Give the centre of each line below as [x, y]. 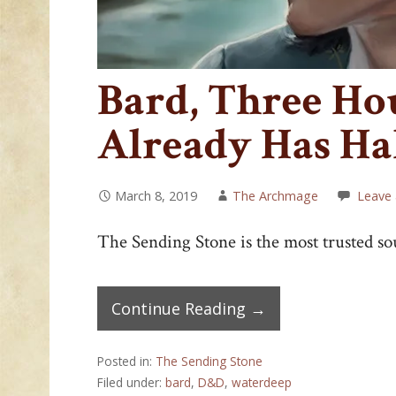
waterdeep [262, 382]
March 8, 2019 [156, 196]
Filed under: [132, 382]
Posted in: [127, 361]
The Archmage [276, 196]
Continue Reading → [189, 308]
